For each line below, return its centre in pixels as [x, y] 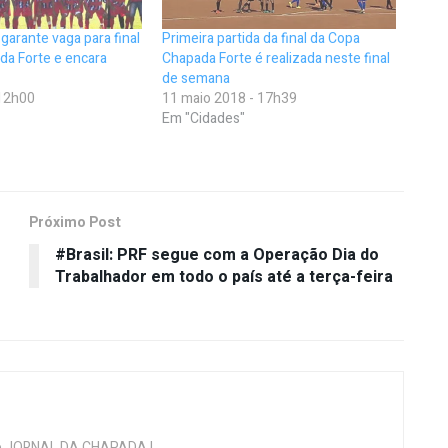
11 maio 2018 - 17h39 [230, 99]
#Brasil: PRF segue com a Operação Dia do [217, 255]
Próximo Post [75, 223]
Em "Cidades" [204, 119]
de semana [196, 79]
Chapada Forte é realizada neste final [276, 59]
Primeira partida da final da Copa [261, 39]
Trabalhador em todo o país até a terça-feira [224, 277]
